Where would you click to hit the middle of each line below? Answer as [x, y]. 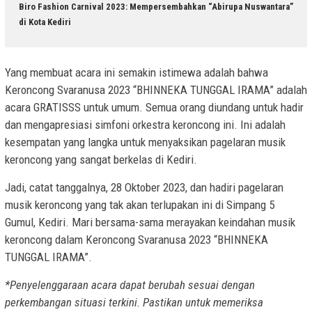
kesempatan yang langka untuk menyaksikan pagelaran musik [145, 142]
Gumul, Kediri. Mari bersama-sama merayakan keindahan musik [150, 222]
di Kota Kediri [45, 22]
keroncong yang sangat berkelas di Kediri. [101, 159]
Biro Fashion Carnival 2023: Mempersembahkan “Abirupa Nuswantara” [156, 7]
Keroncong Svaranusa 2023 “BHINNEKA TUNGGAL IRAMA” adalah [156, 89]
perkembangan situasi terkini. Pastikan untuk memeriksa [134, 302]
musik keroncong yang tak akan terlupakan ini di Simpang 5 [140, 204]
